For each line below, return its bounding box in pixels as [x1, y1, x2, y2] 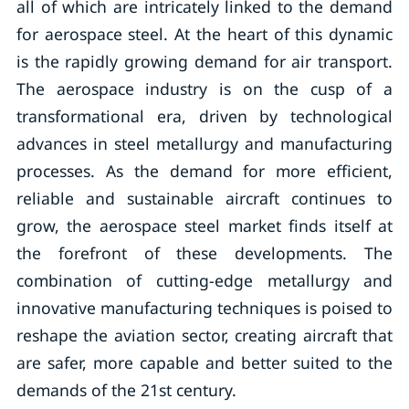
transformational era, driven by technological [16, 105, 393, 127]
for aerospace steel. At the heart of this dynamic [16, 23, 393, 45]
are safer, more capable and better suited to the [16, 351, 393, 373]
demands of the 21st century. [16, 379, 236, 401]
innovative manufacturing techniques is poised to [16, 297, 393, 319]
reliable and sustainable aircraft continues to [16, 187, 393, 209]
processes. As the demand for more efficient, [16, 160, 393, 182]
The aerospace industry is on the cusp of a [16, 78, 393, 100]
